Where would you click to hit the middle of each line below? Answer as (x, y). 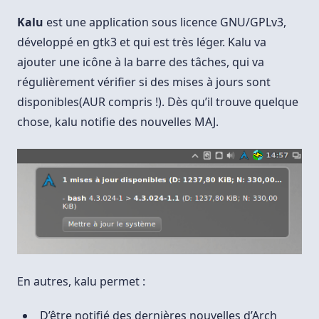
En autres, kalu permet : (81, 281)
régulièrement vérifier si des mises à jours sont (144, 82)
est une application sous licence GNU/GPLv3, (165, 22)
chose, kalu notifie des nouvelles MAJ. (118, 122)
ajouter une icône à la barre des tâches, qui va (141, 62)
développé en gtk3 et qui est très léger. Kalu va (142, 42)
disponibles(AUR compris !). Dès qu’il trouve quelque (158, 102)
